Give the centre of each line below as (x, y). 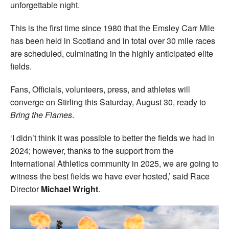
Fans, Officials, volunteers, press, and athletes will (100, 89)
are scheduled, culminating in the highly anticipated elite (112, 53)
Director (26, 189)
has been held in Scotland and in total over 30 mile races (113, 40)
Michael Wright (70, 189)
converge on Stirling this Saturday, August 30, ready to (108, 102)
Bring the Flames (41, 114)
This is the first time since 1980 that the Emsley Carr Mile (112, 28)
